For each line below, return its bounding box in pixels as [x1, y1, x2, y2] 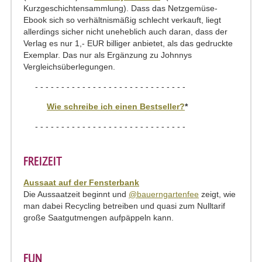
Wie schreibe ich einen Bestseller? [47, 102, 185, 111]
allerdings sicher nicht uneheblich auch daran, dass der [23, 27, 227, 36]
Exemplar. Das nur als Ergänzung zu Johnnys [23, 50, 192, 60]
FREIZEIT [23, 154, 62, 169]
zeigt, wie [199, 189, 236, 199]
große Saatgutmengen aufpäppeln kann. [23, 213, 174, 222]
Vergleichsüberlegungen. [23, 62, 115, 71]
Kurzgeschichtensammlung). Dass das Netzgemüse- [23, 4, 218, 13]
